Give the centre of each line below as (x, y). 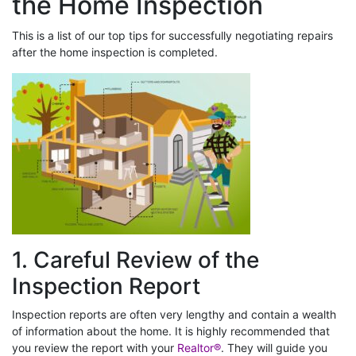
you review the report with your (95, 347)
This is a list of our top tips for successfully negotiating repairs (172, 35)
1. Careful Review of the (135, 259)
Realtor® (199, 347)
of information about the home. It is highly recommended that (171, 331)
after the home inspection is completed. (115, 52)
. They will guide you (274, 347)
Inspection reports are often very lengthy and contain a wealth (174, 314)
